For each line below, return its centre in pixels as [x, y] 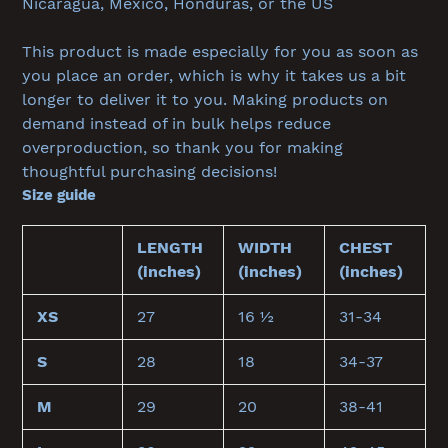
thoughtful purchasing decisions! [149, 171]
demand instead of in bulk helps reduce [176, 123]
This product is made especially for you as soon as [220, 51]
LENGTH [170, 248]
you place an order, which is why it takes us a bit [214, 75]
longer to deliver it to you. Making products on [205, 99]
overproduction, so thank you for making [182, 147]
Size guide [59, 194]
